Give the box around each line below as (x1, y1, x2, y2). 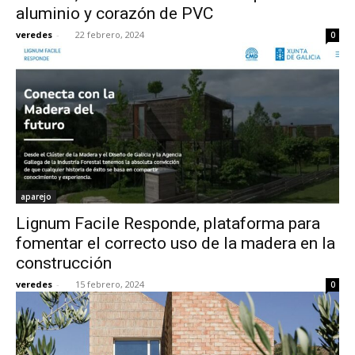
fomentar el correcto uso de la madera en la (16, 233, 335, 253)
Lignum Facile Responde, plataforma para (16, 213, 320, 233)
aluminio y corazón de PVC (16, 3, 213, 23)
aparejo (21, 190, 52, 202)
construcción (16, 253, 112, 273)
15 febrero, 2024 (75, 277, 144, 290)
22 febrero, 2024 (75, 28, 144, 40)
